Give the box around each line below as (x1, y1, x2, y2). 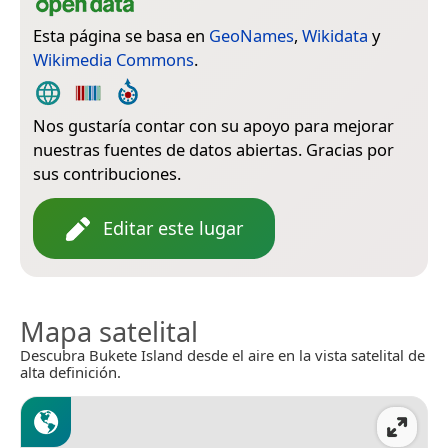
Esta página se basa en (33, 24, 209, 48)
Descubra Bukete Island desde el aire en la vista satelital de (20, 345, 425, 366)
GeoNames (209, 24, 294, 48)
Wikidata (302, 24, 368, 48)
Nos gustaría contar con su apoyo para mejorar (33, 114, 394, 138)
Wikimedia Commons (33, 48, 194, 72)
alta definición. (20, 362, 121, 383)
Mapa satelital (20, 313, 198, 351)
